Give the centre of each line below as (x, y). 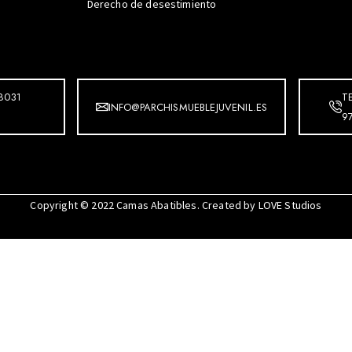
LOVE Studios (290, 205)
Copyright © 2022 (73, 205)
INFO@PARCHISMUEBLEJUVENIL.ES (188, 107)
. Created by (227, 205)
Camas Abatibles (157, 205)
